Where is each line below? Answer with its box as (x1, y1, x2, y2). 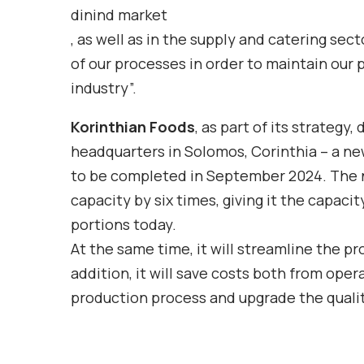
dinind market (71, 5, 167, 25)
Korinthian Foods (71, 117, 195, 137)
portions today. (71, 214, 176, 235)
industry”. (71, 78, 136, 98)
